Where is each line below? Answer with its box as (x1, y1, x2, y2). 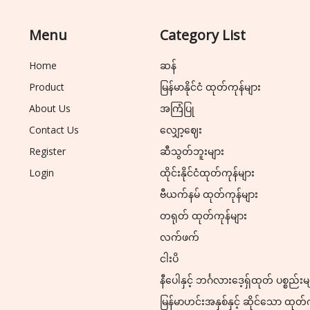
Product (29, 80, 65, 94)
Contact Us (29, 123, 80, 137)
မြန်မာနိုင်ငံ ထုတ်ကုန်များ (160, 80, 262, 94)
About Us (29, 102, 71, 116)
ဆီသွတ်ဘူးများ (160, 145, 225, 158)
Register (29, 145, 66, 158)
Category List (160, 26, 246, 45)
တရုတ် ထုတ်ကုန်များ (160, 209, 248, 223)
